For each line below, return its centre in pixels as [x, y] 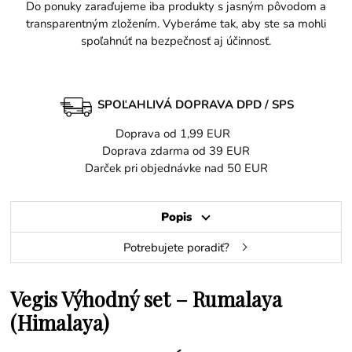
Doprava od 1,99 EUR [176, 134]
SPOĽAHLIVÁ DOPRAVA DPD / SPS [196, 104]
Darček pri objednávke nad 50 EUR [176, 169]
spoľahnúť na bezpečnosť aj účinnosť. [176, 41]
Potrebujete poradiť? [176, 248]
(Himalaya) [60, 323]
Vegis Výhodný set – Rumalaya [147, 299]
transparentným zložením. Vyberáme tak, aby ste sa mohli [176, 24]
